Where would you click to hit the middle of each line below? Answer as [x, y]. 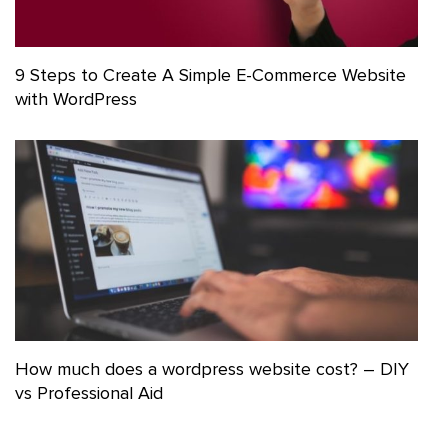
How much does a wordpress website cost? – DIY [212, 369]
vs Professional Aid [89, 393]
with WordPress [76, 98]
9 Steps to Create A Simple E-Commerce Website [210, 74]
